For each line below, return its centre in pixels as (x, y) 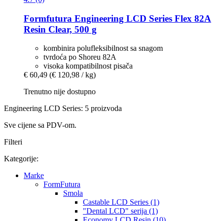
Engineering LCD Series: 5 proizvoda (63, 109)
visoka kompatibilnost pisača (88, 66)
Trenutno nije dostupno (60, 92)
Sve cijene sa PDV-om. (40, 125)
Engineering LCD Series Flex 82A (142, 18)
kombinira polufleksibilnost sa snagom (103, 48)
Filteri (13, 142)
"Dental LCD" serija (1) (120, 211)
